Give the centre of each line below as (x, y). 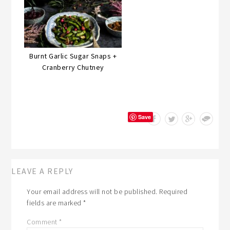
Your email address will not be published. (92, 191)
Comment (43, 222)
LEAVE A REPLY (42, 171)
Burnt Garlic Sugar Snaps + (73, 56)
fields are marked (55, 203)
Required (174, 191)
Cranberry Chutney (73, 67)
